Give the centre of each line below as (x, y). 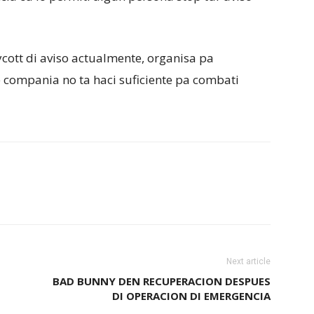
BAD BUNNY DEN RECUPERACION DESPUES (162, 281)
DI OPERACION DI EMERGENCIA (191, 296)
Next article (248, 261)
